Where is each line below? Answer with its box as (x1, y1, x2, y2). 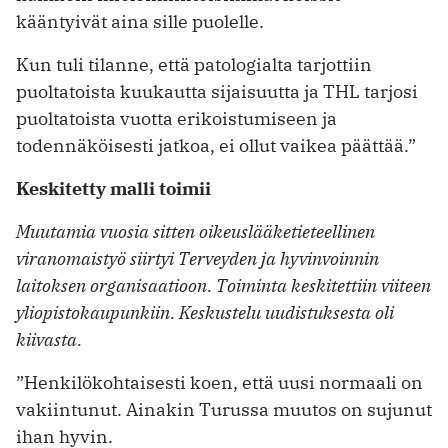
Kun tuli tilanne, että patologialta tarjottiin (16, 53, 372, 77)
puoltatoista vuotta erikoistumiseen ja (16, 107, 337, 131)
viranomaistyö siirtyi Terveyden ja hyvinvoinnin (16, 246, 379, 270)
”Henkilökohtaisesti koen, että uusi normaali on (16, 370, 423, 394)
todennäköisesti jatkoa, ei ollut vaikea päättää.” (16, 134, 416, 158)
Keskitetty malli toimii (16, 177, 211, 201)
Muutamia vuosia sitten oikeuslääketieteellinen (16, 219, 375, 243)
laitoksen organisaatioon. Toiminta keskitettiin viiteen (16, 273, 431, 297)
